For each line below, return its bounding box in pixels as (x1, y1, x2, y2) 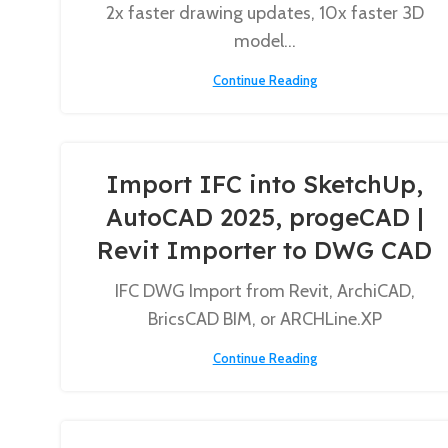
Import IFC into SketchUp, (106, 169, 424, 199)
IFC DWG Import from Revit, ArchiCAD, (114, 280, 415, 302)
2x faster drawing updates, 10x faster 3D (105, 2, 424, 24)
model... (233, 30, 296, 52)
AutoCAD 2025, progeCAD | (105, 202, 424, 232)
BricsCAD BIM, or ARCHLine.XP (147, 308, 382, 330)
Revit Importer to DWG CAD (97, 235, 433, 265)
